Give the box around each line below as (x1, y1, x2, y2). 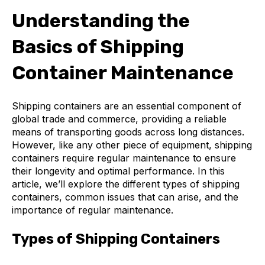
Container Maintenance (12, 62, 234, 85)
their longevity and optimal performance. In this (12, 164, 225, 177)
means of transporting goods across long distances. (12, 125, 244, 138)
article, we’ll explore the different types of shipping (12, 177, 240, 190)
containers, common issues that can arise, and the (12, 190, 238, 203)
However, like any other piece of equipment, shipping (12, 138, 252, 151)
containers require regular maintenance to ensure (12, 151, 236, 164)
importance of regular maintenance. (12, 203, 173, 216)
